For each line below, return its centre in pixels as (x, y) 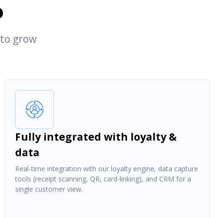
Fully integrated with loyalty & (96, 136)
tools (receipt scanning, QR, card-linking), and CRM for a (103, 179)
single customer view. (49, 189)
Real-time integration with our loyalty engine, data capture (106, 168)
